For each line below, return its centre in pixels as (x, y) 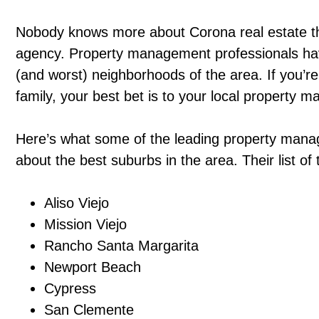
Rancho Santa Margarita (122, 246)
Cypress (70, 289)
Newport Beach (93, 267)
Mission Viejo (86, 225)
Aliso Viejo (77, 203)
